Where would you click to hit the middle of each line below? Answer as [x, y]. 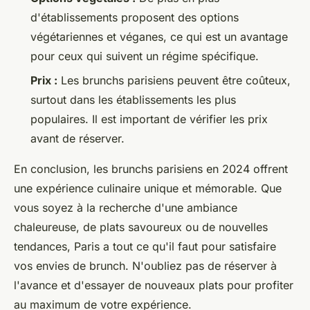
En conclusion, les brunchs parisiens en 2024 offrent [151, 168]
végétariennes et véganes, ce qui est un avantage [159, 37]
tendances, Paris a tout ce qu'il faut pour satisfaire [145, 246]
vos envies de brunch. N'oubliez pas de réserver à [145, 265]
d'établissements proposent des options [135, 18]
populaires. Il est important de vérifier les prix [149, 119]
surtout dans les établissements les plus [133, 99]
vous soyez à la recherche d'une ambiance [126, 207]
